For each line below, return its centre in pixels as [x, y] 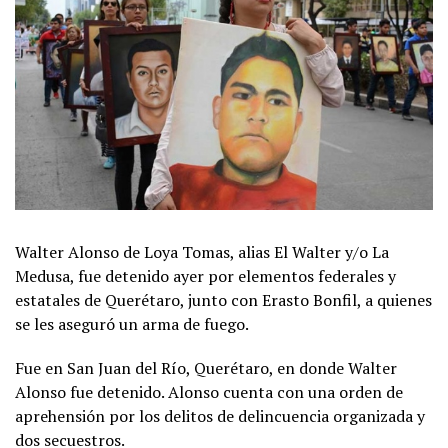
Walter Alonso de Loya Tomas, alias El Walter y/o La [202, 251]
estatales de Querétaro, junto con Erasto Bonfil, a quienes [223, 299]
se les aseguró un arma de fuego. [132, 323]
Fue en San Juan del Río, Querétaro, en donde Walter [206, 367]
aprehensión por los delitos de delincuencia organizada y [220, 415]
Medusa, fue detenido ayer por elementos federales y [205, 275]
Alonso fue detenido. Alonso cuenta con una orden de [209, 391]
